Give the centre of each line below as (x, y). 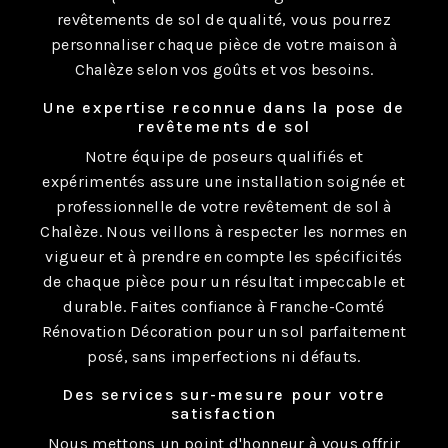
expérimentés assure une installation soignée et (224, 181)
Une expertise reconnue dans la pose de (224, 107)
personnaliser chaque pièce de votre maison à (224, 44)
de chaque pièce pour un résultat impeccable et (224, 281)
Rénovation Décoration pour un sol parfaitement (224, 331)
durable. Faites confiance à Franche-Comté (224, 306)
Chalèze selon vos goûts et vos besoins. (224, 69)
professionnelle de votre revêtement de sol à (224, 206)
